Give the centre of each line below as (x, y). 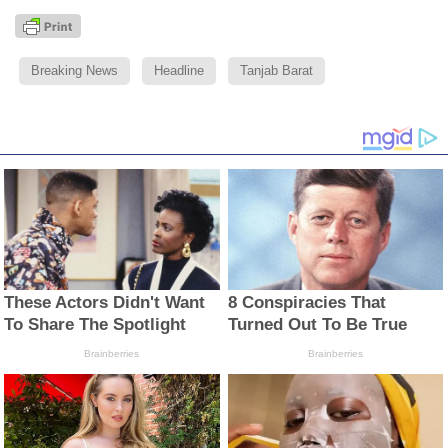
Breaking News (74, 70)
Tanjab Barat (276, 70)
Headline (179, 70)
